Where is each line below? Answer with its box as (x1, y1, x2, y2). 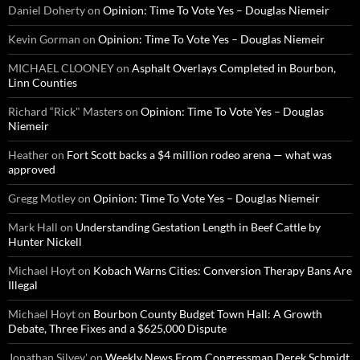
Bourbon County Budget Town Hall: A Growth (93, 307, 322, 321)
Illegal (8, 278, 38, 292)
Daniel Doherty (8, 3, 85, 18)
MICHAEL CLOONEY (8, 61, 114, 76)
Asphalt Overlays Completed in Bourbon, (132, 61, 336, 76)
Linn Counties (8, 76, 77, 90)
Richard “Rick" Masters (8, 104, 123, 119)
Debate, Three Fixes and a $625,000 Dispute (8, 321, 227, 336)
